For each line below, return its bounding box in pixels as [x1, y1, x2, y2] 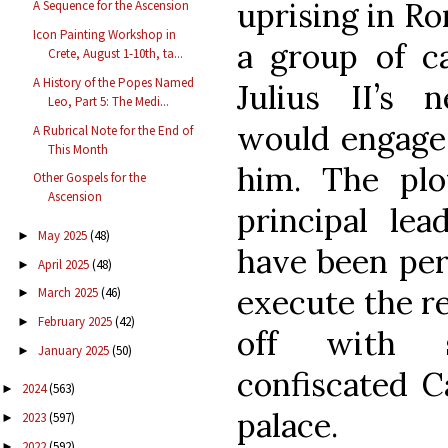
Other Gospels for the [33, 169, 147, 187]
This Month [48, 140, 109, 158]
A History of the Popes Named [33, 73, 195, 91]
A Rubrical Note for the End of [33, 121, 194, 139]
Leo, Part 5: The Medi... [48, 92, 170, 110]
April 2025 [37, 255, 92, 273]
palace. [237, 404, 338, 446]
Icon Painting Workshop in [33, 26, 177, 44]
